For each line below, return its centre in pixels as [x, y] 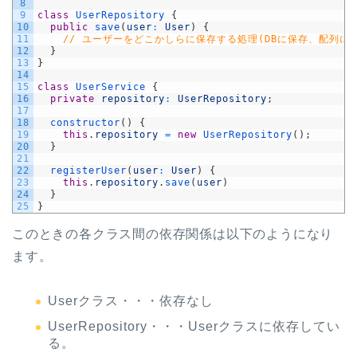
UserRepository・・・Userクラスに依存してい [194, 327]
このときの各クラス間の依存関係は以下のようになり [173, 234]
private [73, 99]
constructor [85, 123]
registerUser [88, 171]
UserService [111, 87]
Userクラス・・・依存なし [131, 301]
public [69, 27]
